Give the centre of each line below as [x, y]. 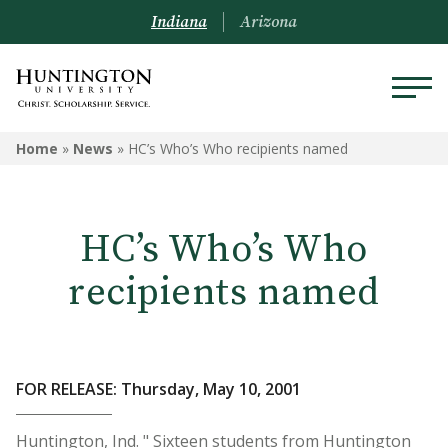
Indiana [179, 22]
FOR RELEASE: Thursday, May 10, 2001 [158, 389]
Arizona [268, 22]
